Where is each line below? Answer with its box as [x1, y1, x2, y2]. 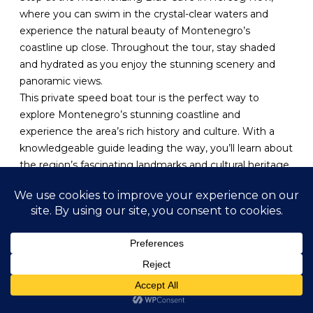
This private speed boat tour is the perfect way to [20, 91, 260, 104]
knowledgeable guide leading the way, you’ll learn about [20, 141, 293, 154]
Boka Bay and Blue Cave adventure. [20, 208, 196, 221]
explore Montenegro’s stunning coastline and [20, 108, 241, 121]
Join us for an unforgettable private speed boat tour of [20, 191, 285, 205]
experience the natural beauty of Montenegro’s [20, 24, 251, 37]
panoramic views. [20, 74, 103, 87]
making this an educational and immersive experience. [20, 175, 286, 188]
